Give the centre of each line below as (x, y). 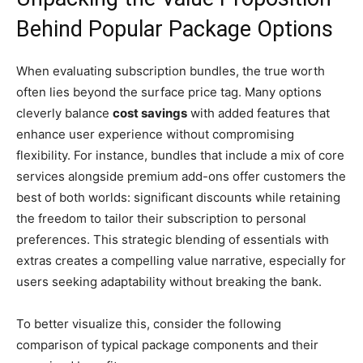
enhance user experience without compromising (155, 134)
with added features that (258, 113)
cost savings (150, 113)
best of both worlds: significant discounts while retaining (178, 197)
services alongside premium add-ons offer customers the (181, 176)
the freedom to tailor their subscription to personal (161, 218)
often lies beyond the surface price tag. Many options (169, 92)
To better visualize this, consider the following (149, 323)
